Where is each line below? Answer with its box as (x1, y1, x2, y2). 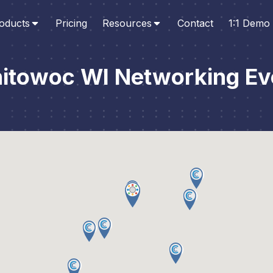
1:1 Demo (228, 16, 270, 29)
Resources (102, 16, 152, 29)
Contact (177, 16, 213, 29)
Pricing (55, 16, 87, 29)
